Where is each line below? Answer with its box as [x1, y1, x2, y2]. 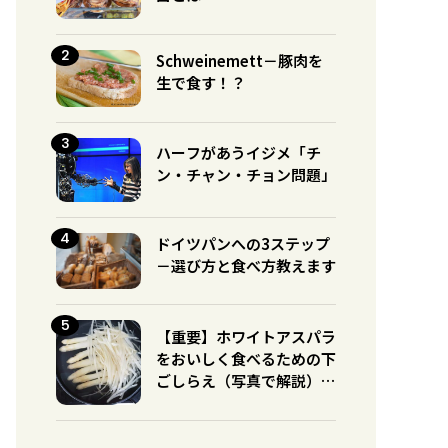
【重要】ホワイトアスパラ [156, 325, 336, 347]
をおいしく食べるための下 [156, 347, 336, 369]
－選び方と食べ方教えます [156, 254, 336, 276]
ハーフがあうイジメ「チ [156, 141, 321, 163]
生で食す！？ [156, 72, 246, 94]
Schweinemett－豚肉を [156, 50, 323, 72]
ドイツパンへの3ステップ [156, 232, 330, 254]
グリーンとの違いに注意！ [156, 391, 336, 413]
